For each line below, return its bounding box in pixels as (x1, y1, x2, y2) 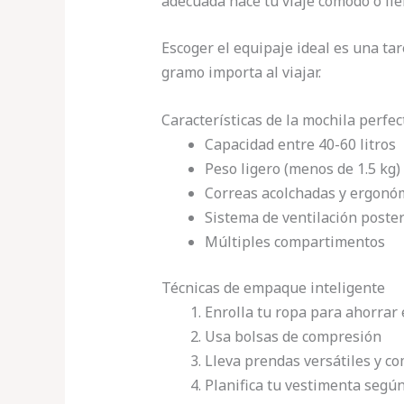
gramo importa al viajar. (161, 62, 321, 83)
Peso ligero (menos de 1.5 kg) (204, 158, 400, 179)
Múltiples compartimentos (204, 231, 385, 252)
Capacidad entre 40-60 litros (204, 133, 396, 154)
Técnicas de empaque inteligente (161, 277, 385, 298)
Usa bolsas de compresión (204, 326, 381, 346)
